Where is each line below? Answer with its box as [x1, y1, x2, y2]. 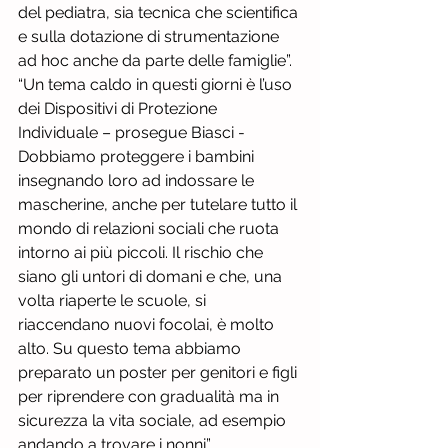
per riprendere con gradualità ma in [18, 387, 283, 406]
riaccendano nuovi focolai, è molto [18, 315, 278, 334]
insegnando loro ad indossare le [18, 171, 258, 190]
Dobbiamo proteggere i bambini [18, 147, 258, 166]
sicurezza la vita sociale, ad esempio [18, 411, 290, 430]
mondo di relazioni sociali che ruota [18, 219, 283, 238]
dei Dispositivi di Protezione [18, 99, 221, 118]
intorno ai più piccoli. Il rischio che [18, 243, 267, 262]
